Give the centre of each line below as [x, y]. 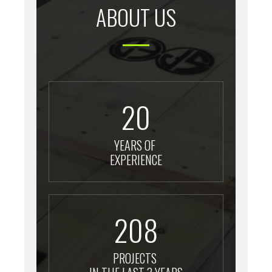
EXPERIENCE [136, 160]
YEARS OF [136, 145]
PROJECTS [136, 258]
